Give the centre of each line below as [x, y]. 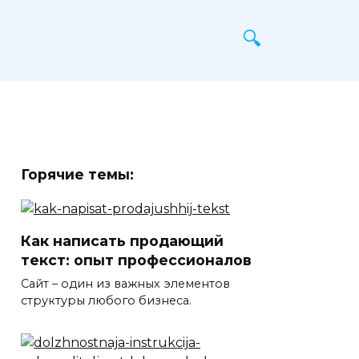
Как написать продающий [122, 240]
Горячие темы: [77, 174]
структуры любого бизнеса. [106, 300]
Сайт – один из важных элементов [125, 283]
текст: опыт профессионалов [136, 260]
